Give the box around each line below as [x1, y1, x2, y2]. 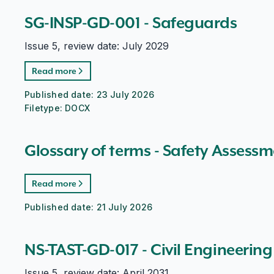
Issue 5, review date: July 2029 [24, 40, 169, 52]
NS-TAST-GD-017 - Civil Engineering [24, 240, 273, 259]
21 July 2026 [96, 202, 153, 212]
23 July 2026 [96, 89, 155, 100]
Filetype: [24, 103, 65, 113]
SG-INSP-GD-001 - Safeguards [24, 13, 237, 32]
